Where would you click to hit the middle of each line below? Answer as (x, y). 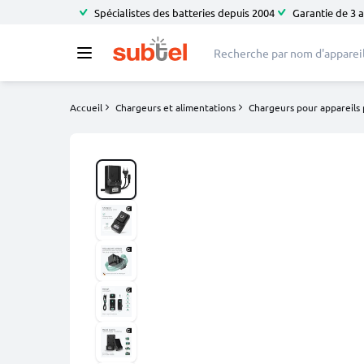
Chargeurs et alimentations (175, 107)
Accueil (86, 107)
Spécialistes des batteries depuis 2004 (184, 12)
